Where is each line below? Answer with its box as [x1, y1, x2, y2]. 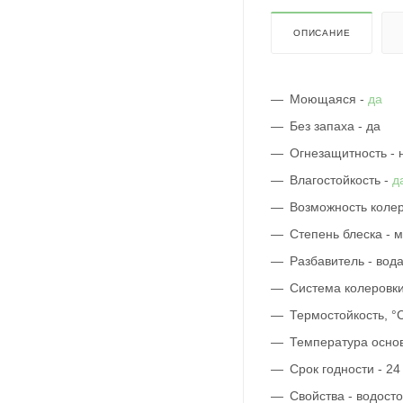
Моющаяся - [290, 91, 368, 106]
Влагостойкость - [290, 172, 392, 187]
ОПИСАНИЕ [293, 27, 351, 38]
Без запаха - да [290, 118, 381, 133]
